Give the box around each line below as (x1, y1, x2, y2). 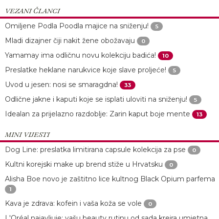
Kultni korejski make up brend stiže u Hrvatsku (5, 159, 163, 169)
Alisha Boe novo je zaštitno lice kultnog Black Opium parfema (5, 174, 215, 183)
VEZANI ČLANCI (5, 6, 60, 15)
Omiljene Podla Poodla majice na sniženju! (5, 21, 149, 30)
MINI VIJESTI (5, 130, 49, 139)
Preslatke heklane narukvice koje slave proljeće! (5, 65, 166, 74)
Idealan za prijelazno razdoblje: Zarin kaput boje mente (5, 109, 190, 118)
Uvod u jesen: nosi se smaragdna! (5, 80, 118, 89)
